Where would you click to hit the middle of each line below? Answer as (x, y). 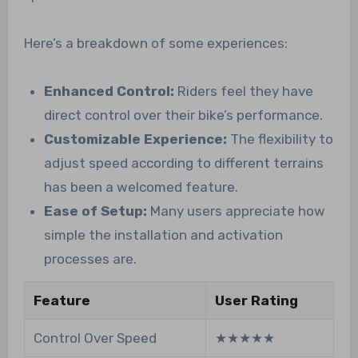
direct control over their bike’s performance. (184, 115)
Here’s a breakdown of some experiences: (155, 44)
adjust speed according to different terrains (184, 163)
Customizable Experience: (136, 139)
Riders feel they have (244, 91)
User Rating (256, 300)
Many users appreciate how (237, 211)
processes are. (91, 259)
